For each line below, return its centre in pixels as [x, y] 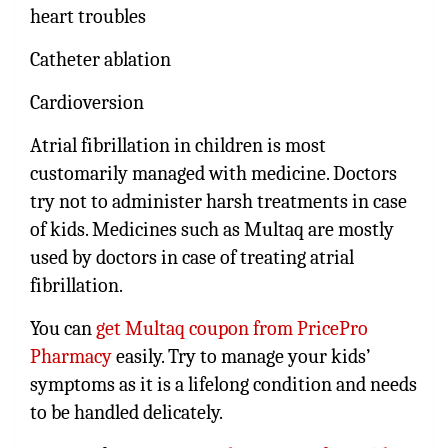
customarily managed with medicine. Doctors [213, 173]
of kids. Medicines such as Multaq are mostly [212, 229]
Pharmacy [71, 356]
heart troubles [88, 16]
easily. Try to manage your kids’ [241, 356]
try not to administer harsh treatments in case [218, 201]
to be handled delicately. [126, 412]
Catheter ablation [100, 59]
